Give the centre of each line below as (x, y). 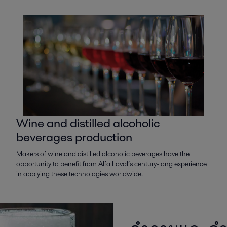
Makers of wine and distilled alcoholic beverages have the (103, 154)
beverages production (74, 137)
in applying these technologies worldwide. (79, 174)
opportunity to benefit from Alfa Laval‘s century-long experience (111, 164)
